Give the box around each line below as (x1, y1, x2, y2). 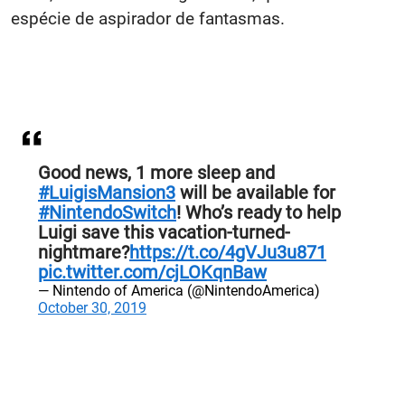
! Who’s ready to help (176, 202, 341, 223)
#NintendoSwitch (38, 202, 176, 223)
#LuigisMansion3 (38, 182, 175, 203)
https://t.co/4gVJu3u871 (129, 241, 326, 263)
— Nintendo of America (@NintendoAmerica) (38, 282, 320, 299)
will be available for (175, 182, 335, 203)
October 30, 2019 (38, 299, 146, 316)
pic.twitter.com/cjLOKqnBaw (38, 261, 267, 283)
